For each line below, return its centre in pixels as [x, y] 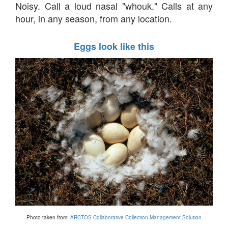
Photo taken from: [48, 218]
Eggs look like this [114, 46]
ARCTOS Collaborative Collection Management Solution [136, 218]
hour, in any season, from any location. [94, 18]
